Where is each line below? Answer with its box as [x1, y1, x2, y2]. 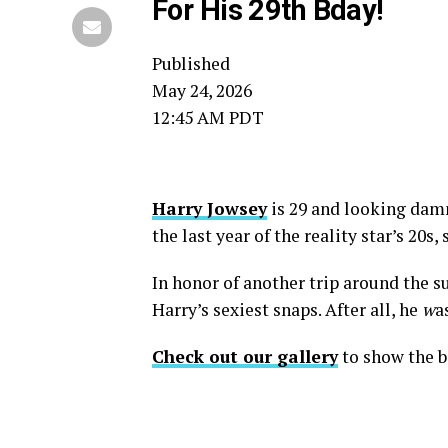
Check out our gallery [152, 345, 338, 369]
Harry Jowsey [152, 197, 267, 221]
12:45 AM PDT [152, 106, 264, 130]
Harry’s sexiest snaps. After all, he [152, 298, 422, 322]
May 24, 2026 [152, 79, 252, 103]
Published [152, 52, 230, 76]
